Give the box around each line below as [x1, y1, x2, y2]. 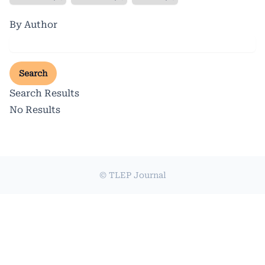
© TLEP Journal [99, 170, 166, 180]
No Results [9, 104, 60, 115]
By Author [9, 18, 57, 30]
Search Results [9, 87, 79, 99]
